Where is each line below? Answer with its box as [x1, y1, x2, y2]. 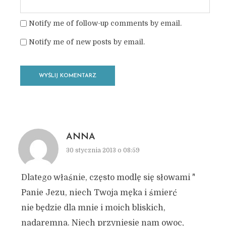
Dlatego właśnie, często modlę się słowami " [21, 173, 195, 182]
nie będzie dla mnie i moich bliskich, [21, 203, 165, 212]
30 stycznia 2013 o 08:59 [66, 147, 140, 154]
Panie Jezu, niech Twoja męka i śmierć [21, 188, 177, 197]
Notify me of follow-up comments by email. [28, 19, 182, 27]
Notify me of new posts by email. [28, 38, 145, 46]
